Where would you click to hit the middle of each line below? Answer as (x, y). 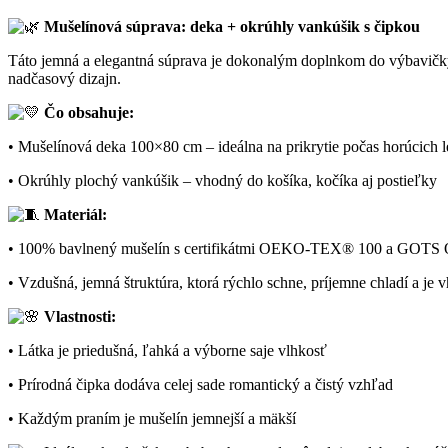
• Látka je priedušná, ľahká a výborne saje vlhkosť (167, 351)
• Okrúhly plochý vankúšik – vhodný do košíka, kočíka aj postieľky (222, 181)
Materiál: (75, 215)
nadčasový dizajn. (64, 79)
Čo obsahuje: (89, 113)
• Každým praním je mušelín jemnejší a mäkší (152, 419)
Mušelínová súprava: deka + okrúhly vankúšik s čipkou (230, 27)
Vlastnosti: (78, 317)
